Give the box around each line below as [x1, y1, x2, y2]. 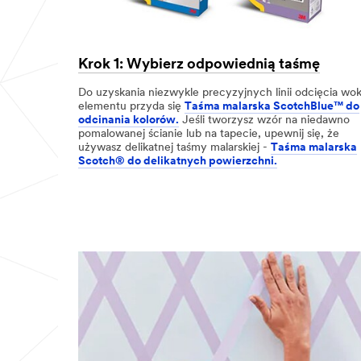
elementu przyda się [78, 101, 185, 114]
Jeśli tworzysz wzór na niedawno [179, 114, 350, 127]
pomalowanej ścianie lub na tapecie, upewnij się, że [78, 128, 339, 141]
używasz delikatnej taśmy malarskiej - [78, 142, 271, 155]
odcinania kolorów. [78, 114, 179, 127]
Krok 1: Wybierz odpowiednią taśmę [78, 56, 320, 73]
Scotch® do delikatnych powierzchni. [78, 156, 277, 168]
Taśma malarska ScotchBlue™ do [185, 101, 359, 114]
